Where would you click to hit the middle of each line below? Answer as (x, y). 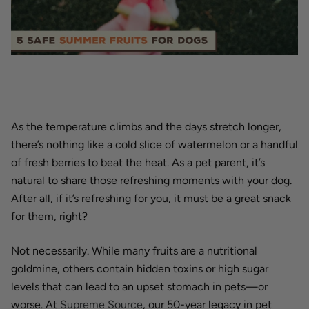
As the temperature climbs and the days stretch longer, (146, 126)
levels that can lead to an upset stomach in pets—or (139, 286)
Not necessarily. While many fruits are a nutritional (134, 250)
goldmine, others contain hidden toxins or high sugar (140, 268)
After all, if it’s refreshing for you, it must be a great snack (151, 198)
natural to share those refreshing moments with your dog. (151, 180)
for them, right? (49, 216)
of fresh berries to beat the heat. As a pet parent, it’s (138, 162)
